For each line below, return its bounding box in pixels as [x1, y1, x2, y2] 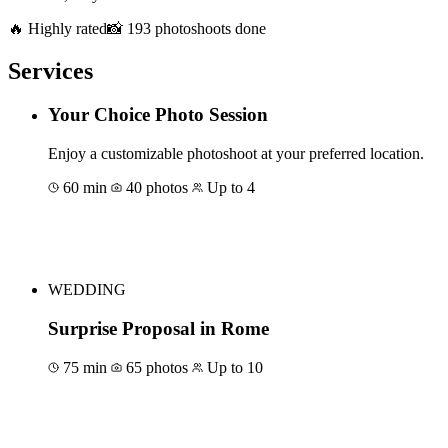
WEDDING [48, 281, 126, 299]
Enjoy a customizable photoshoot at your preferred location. [48, 145, 424, 163]
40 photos [122, 179, 192, 197]
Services [8, 57, 93, 84]
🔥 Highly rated [8, 19, 107, 37]
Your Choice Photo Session [48, 104, 268, 126]
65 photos [122, 358, 192, 376]
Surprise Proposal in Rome [48, 317, 269, 339]
